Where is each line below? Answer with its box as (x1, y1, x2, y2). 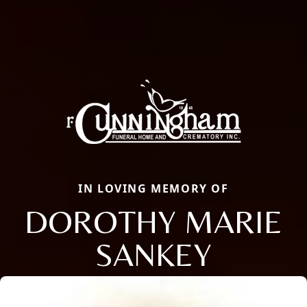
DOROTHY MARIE (25, 201, 282, 241)
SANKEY (95, 234, 212, 273)
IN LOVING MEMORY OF (78, 180, 229, 196)
